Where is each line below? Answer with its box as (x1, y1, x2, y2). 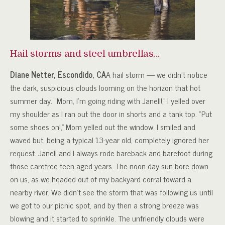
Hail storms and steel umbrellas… (10, 48, 160, 59)
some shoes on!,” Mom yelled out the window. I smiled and (10, 120, 195, 134)
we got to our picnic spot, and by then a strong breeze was (10, 198, 199, 212)
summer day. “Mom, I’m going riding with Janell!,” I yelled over (10, 94, 205, 107)
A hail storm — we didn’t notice (106, 68, 207, 81)
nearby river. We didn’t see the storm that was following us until (10, 185, 213, 199)
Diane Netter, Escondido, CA (10, 68, 106, 81)
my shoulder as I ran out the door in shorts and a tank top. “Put (10, 107, 212, 121)
